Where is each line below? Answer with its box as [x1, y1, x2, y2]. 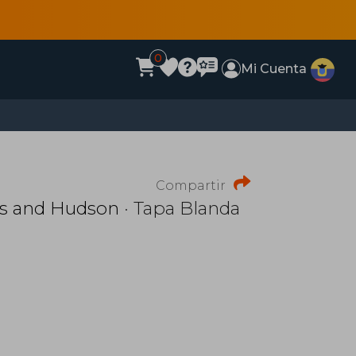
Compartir [156, 178, 226, 193]
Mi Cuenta [241, 61, 308, 76]
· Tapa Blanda [119, 197, 240, 219]
